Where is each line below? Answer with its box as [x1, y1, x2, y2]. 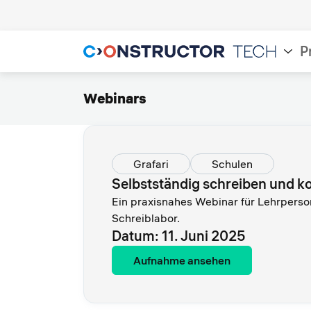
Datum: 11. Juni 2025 [112, 227, 246, 244]
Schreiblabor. [112, 211, 180, 225]
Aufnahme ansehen [133, 253, 230, 267]
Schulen [212, 157, 253, 171]
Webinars [83, 90, 146, 107]
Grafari [133, 157, 169, 171]
